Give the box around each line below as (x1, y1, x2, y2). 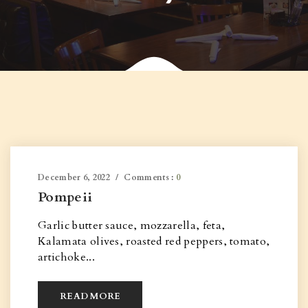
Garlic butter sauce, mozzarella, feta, (38, 218, 225, 233)
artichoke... (38, 250, 95, 265)
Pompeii (38, 188, 93, 206)
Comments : (124, 172, 176, 183)
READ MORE (60, 290, 121, 302)
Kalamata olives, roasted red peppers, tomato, (38, 234, 270, 249)
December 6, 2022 (38, 172, 111, 183)
